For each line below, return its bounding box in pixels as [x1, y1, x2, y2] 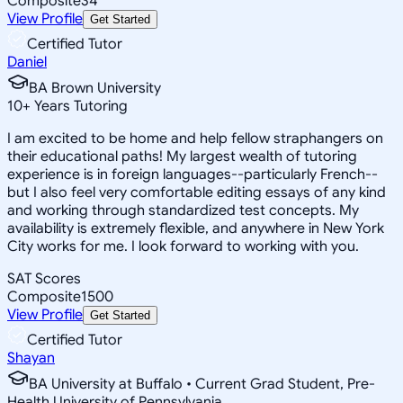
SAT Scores [7, 269, 81, 288]
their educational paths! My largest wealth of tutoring [7, 147, 357, 166]
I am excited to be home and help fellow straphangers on [7, 129, 383, 148]
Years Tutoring [31, 96, 128, 115]
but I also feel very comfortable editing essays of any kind [7, 183, 386, 201]
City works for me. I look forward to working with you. [7, 237, 359, 255]
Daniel [7, 52, 47, 71]
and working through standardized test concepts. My [7, 201, 359, 219]
